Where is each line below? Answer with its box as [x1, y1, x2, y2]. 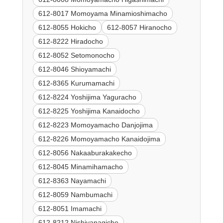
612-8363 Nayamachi [38, 177, 106, 185]
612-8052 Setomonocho [38, 51, 114, 60]
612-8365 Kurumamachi [38, 79, 114, 88]
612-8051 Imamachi [38, 205, 102, 213]
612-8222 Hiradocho [38, 37, 103, 46]
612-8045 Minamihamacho [38, 163, 123, 171]
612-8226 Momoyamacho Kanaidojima [38, 135, 160, 143]
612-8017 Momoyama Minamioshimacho [38, 9, 167, 18]
